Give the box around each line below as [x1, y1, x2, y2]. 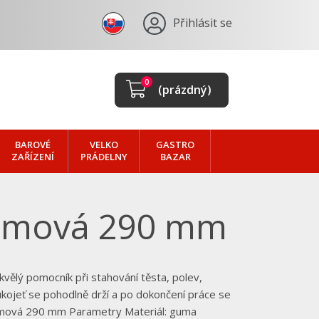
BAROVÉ [15, 138, 51, 151]
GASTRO [156, 138, 194, 151]
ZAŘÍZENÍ [11, 150, 54, 163]
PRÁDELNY [80, 150, 127, 163]
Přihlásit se [173, 15, 232, 31]
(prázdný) [158, 81, 211, 98]
